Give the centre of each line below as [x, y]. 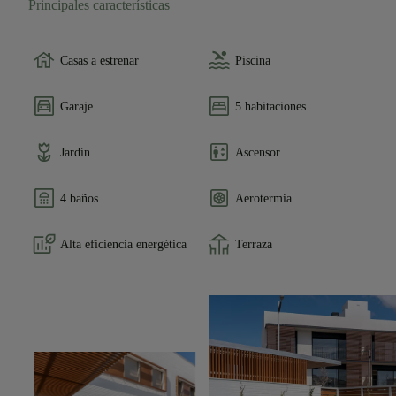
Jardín [75, 152]
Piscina [253, 60]
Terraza [254, 244]
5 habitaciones [270, 106]
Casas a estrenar [99, 60]
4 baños [79, 198]
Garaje [76, 106]
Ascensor [258, 152]
